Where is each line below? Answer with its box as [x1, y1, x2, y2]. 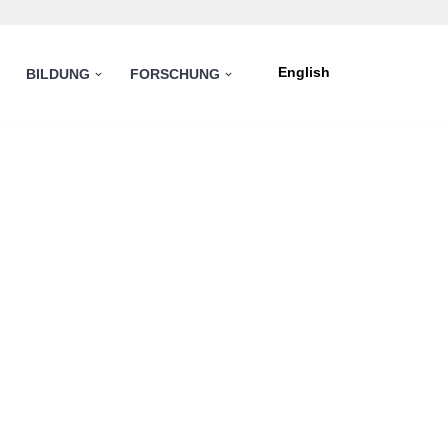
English [277, 65, 330, 81]
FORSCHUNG [130, 67, 221, 83]
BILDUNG [26, 67, 91, 83]
